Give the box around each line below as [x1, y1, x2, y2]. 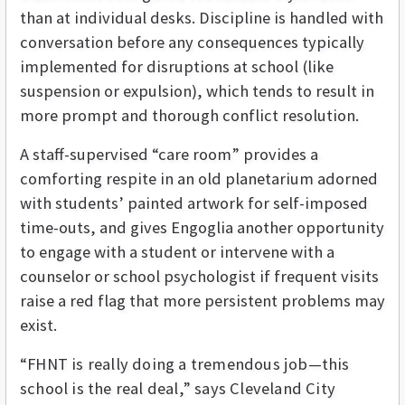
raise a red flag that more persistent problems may [20, 289, 385, 311]
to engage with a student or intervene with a [20, 240, 334, 262]
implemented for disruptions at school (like [20, 55, 334, 77]
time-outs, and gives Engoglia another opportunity [20, 216, 384, 238]
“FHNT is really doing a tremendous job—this [20, 353, 350, 374]
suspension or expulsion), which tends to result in [20, 80, 374, 101]
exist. [20, 314, 57, 335]
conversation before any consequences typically [20, 31, 364, 52]
